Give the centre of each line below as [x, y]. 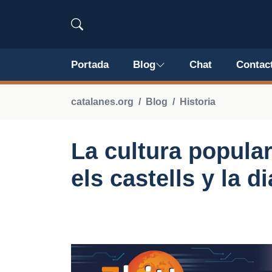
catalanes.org [102, 102]
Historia [198, 102]
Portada [90, 65]
